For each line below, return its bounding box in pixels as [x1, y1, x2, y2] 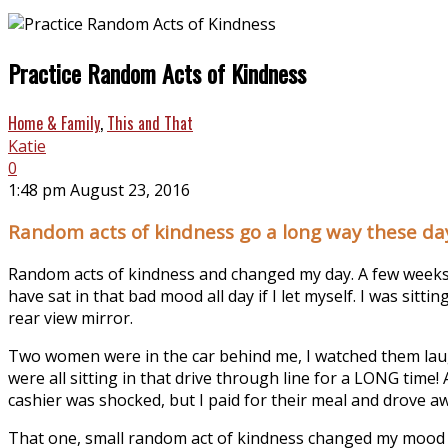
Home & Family [8, 110, 100, 135]
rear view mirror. [8, 307, 133, 330]
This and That [107, 110, 193, 135]
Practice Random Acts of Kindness [8, 54, 306, 91]
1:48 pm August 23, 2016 [8, 178, 190, 201]
